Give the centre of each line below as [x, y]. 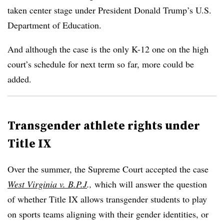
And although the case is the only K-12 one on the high [108, 49]
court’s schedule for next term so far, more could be [101, 64]
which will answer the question [149, 184]
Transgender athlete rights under [104, 125]
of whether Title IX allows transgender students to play [107, 199]
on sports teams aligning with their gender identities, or [108, 214]
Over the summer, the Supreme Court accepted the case [108, 169]
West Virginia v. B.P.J [47, 184]
